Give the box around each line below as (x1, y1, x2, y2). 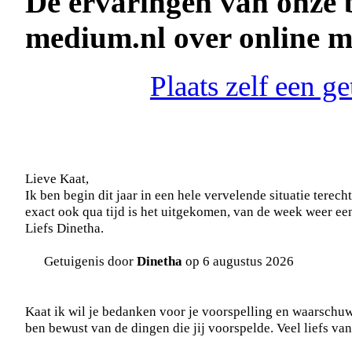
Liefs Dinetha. (25, 220, 104, 236)
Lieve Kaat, (25, 170, 89, 187)
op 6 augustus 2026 (182, 253, 294, 269)
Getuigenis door (44, 253, 137, 269)
